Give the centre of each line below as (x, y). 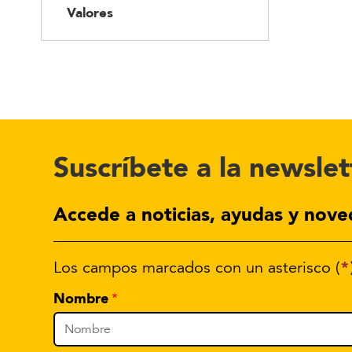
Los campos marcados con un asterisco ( (196, 268)
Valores (90, 13)
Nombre (81, 299)
